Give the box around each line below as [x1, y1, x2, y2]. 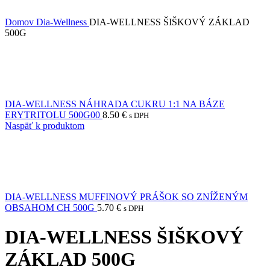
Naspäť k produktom [5, 121, 84, 131]
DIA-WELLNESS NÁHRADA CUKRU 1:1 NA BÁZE [5, 99, 225, 109]
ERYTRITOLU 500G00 [5, 110, 102, 120]
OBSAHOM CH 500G [5, 202, 97, 213]
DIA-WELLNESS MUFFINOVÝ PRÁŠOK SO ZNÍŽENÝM [5, 192, 248, 202]
